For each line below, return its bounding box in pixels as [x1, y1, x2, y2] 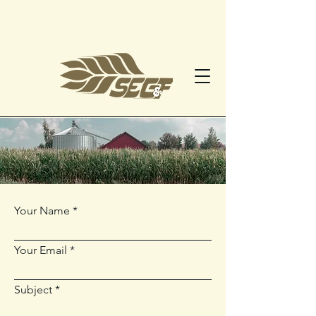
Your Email [14, 243, 67, 257]
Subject [14, 283, 52, 296]
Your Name [14, 204, 70, 217]
